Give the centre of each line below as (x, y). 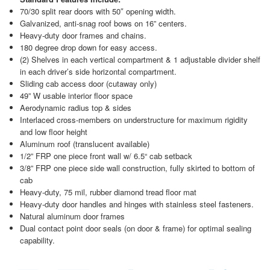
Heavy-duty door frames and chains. (83, 36)
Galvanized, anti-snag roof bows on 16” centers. (103, 24)
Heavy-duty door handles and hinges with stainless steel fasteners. (137, 204)
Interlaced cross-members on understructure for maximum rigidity (133, 120)
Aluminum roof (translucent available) (84, 144)
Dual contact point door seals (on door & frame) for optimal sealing (135, 228)
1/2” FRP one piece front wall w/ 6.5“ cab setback (106, 156)
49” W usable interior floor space (76, 96)
